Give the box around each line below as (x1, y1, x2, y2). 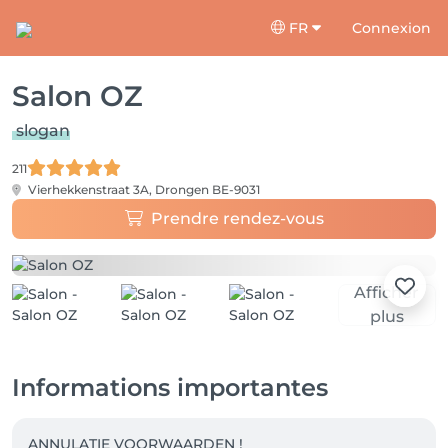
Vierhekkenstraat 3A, (25, 182, 155, 197)
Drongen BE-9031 (155, 182, 260, 197)
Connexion (352, 18, 431, 37)
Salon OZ (12, 79, 143, 113)
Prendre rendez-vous (150, 209, 324, 228)
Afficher (354, 283, 420, 302)
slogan (16, 121, 70, 140)
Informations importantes (12, 373, 328, 402)
